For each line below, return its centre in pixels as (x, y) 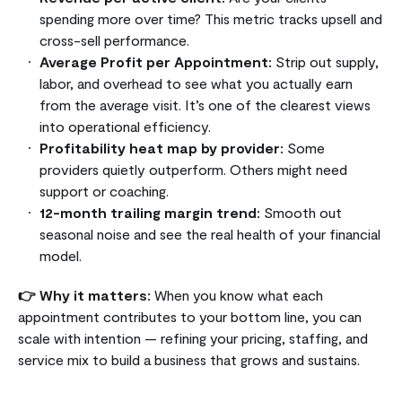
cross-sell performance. (114, 39)
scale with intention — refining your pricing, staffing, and (193, 337)
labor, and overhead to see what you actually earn (196, 83)
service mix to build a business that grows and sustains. (189, 359)
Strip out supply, (325, 61)
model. (61, 255)
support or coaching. (104, 190)
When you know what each (237, 294)
